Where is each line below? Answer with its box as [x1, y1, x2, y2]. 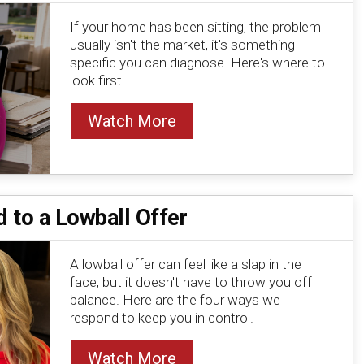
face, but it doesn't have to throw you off [69, 273, 312, 290]
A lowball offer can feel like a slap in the [69, 255, 301, 272]
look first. [69, 72, 125, 89]
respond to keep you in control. [69, 309, 253, 326]
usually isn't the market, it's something [69, 37, 295, 54]
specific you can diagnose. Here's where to [69, 54, 325, 71]
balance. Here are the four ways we [69, 291, 280, 308]
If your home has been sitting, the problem [69, 19, 321, 36]
